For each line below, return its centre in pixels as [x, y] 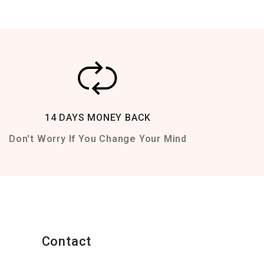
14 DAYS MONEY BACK [98, 118]
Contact [67, 242]
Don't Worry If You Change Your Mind [98, 139]
